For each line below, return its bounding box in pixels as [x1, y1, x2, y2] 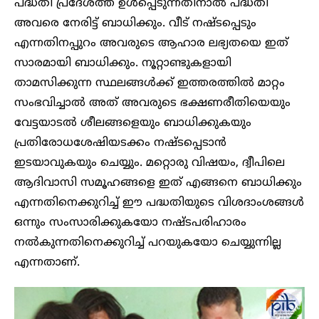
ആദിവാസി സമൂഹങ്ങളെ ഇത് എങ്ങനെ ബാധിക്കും [14, 175, 302, 190]
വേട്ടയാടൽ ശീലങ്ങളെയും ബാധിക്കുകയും [14, 115, 251, 130]
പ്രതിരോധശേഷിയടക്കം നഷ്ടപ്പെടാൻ [14, 135, 226, 150]
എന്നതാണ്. [14, 255, 80, 270]
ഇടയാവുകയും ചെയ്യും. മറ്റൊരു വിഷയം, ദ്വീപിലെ [14, 155, 285, 170]
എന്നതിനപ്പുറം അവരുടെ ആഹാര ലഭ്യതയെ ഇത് [14, 36, 288, 51]
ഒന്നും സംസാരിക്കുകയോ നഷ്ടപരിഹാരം [14, 215, 246, 230]
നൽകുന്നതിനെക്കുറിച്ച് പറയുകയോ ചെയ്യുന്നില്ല [14, 235, 281, 250]
